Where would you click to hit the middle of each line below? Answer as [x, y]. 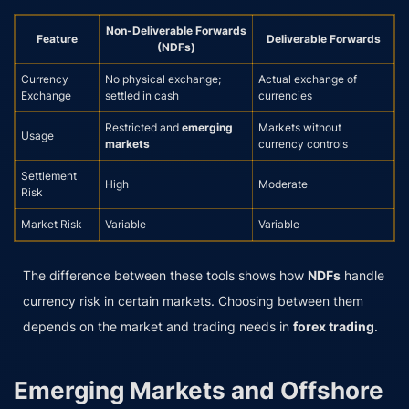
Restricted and [143, 128]
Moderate [283, 184]
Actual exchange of [308, 79]
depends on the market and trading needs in [158, 326]
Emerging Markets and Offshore [199, 390]
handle [362, 275]
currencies [285, 96]
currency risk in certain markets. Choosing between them [193, 300]
